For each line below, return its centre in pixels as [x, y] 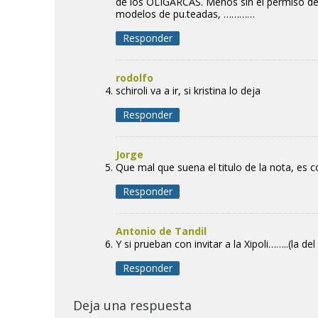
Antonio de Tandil [161, 231]
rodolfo [135, 77]
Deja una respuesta [132, 305]
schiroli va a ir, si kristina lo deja [188, 90]
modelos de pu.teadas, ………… [186, 13]
